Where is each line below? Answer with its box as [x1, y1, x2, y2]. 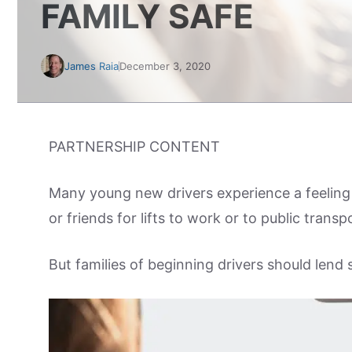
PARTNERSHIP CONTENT [49, 138, 220, 155]
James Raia [64, 60, 119, 72]
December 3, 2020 [119, 60, 211, 72]
